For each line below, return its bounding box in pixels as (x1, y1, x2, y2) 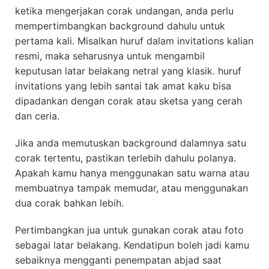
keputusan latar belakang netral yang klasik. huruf (15, 65, 241, 77)
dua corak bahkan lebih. (15, 197, 124, 210)
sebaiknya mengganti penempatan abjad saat (15, 254, 222, 267)
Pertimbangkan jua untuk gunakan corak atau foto (15, 224, 244, 237)
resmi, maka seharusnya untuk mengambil (15, 50, 205, 62)
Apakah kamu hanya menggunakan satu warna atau (15, 167, 249, 180)
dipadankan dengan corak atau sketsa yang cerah (15, 95, 242, 107)
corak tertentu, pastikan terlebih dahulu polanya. (15, 152, 236, 165)
